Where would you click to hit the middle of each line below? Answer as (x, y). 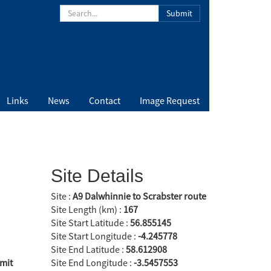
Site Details (97, 176)
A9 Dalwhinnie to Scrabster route (139, 196)
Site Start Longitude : (94, 236)
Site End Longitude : (92, 263)
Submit (179, 13)
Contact (105, 100)
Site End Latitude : (88, 250)
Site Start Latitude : (90, 223)
